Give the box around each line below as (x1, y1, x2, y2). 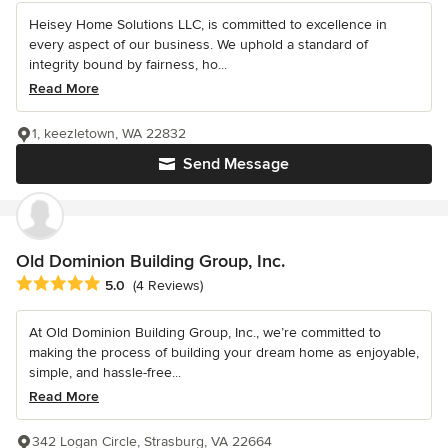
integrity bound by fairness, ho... (29, 55, 227, 73)
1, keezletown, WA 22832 (32, 124, 186, 142)
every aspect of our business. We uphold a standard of (29, 35, 368, 53)
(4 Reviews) (133, 277, 203, 295)
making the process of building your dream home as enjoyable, (29, 344, 419, 362)
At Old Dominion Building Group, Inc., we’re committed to (29, 324, 381, 342)
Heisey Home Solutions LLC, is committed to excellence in (29, 15, 387, 33)
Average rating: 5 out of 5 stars (15, 274, 229, 295)
